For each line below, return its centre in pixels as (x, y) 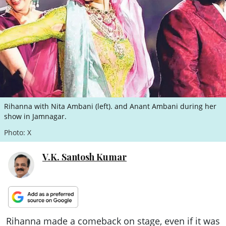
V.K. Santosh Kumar (84, 157)
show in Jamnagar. (35, 116)
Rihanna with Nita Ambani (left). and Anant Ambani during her (110, 106)
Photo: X (18, 132)
